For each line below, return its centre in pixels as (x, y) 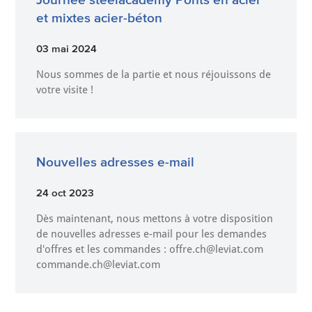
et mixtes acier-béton (100, 18)
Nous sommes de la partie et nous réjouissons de (154, 75)
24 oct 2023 (65, 193)
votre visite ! (65, 90)
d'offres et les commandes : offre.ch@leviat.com (150, 249)
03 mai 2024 (67, 48)
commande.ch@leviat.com (99, 265)
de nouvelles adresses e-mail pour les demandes (152, 234)
